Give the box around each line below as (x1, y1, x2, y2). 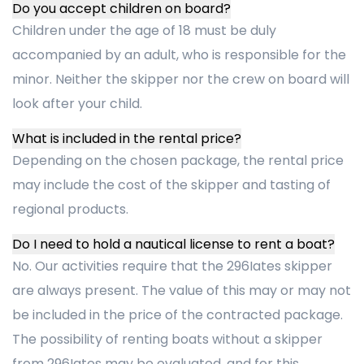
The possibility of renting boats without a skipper (12, 330, 323, 349)
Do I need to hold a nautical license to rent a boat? (12, 235, 335, 253)
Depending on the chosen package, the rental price (12, 151, 344, 170)
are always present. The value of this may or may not (12, 281, 351, 300)
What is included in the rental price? (12, 129, 241, 148)
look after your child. (12, 94, 142, 113)
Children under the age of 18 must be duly (12, 21, 276, 40)
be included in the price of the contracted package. (12, 305, 343, 324)
